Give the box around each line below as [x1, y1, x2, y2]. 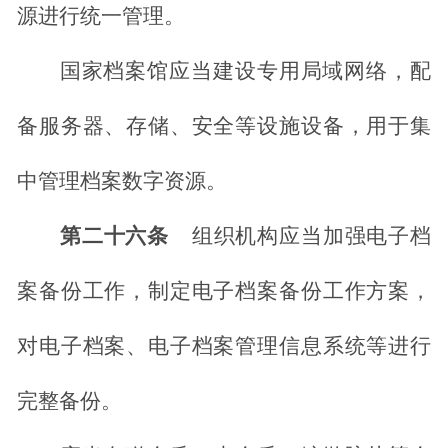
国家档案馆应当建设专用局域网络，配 [59, 59, 431, 84]
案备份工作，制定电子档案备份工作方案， [17, 279, 431, 304]
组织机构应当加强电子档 [190, 224, 432, 249]
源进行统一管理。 [17, 4, 185, 29]
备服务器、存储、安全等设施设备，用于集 [17, 114, 431, 139]
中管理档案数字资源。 [17, 169, 227, 194]
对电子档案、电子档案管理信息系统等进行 [17, 334, 431, 359]
